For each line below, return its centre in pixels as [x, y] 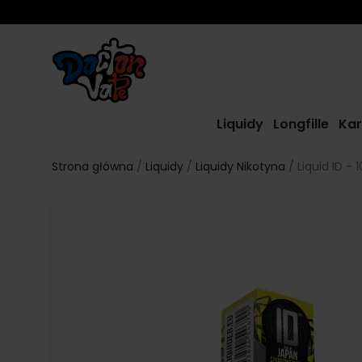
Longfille [301, 124]
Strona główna [93, 166]
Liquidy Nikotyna [240, 166]
